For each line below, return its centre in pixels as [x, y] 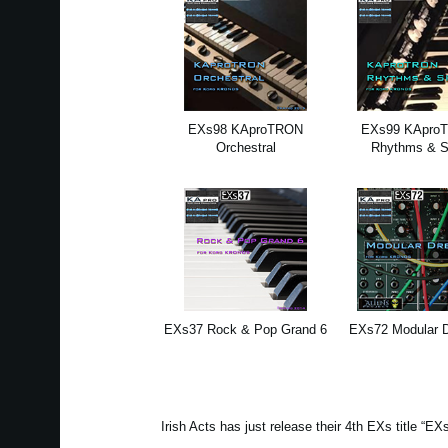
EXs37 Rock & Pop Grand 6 [246, 330]
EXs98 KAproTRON [246, 130]
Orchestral [245, 148]
